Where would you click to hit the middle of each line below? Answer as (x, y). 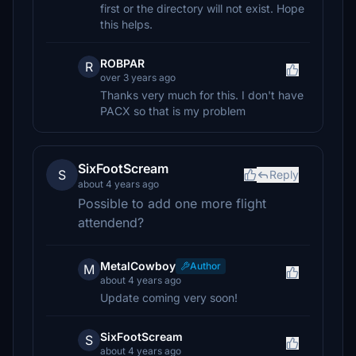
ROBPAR (122, 63)
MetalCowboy (138, 266)
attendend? (111, 222)
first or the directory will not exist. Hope (202, 8)
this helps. (126, 24)
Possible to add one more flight (172, 203)
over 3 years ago (138, 77)
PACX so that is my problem (173, 111)
